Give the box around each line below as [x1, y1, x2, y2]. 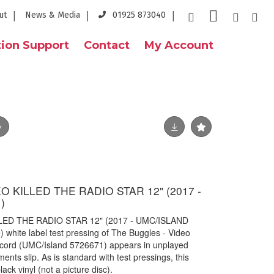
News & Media [25, 10, 80, 20]
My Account [144, 39, 213, 52]
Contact [84, 39, 130, 52]
